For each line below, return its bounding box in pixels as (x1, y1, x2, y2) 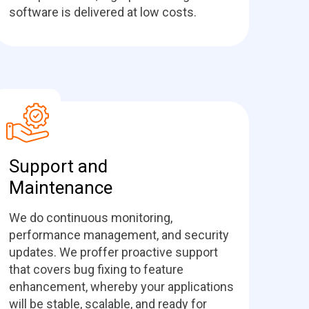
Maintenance (9, 177, 117, 198)
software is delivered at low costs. (9, 5, 197, 19)
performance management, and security (9, 228, 229, 242)
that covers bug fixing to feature (9, 262, 183, 277)
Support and (9, 156, 108, 177)
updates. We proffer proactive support (9, 245, 218, 259)
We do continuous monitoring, (9, 210, 172, 225)
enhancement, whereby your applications (9, 279, 234, 294)
